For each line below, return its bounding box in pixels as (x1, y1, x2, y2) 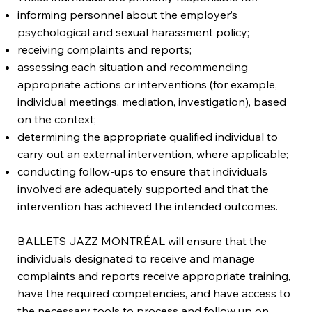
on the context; (17, 111, 97, 126)
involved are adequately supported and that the (17, 181, 270, 196)
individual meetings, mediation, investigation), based (17, 94, 287, 109)
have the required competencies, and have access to (17, 286, 291, 300)
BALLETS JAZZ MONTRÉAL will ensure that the (17, 233, 267, 248)
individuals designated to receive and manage (17, 251, 256, 265)
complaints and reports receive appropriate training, (17, 268, 291, 283)
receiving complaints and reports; (17, 42, 192, 56)
